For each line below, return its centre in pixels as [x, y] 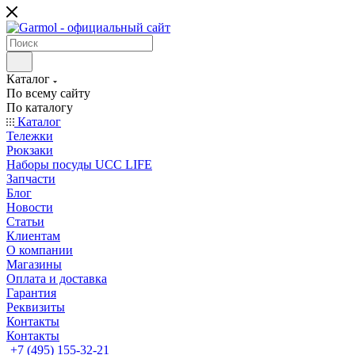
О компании [40, 250]
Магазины [34, 264]
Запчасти [31, 179]
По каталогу [40, 107]
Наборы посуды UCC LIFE [79, 164]
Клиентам [33, 236]
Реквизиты [36, 307]
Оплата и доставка [57, 279]
